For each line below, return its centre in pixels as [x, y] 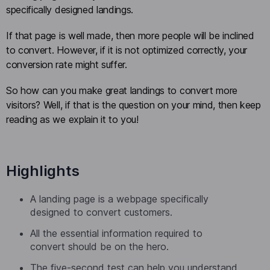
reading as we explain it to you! [72, 120]
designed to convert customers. [101, 212]
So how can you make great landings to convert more [122, 91]
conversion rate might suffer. [67, 64]
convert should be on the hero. [99, 246]
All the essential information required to [116, 233]
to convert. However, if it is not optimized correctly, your [127, 50]
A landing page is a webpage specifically [119, 199]
